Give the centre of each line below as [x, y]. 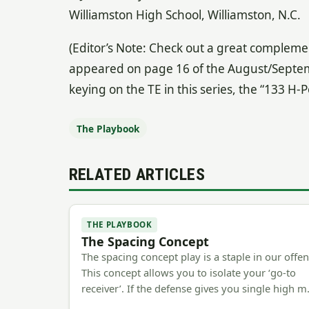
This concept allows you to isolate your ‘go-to [189, 273]
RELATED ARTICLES [137, 174]
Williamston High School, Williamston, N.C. [185, 14]
